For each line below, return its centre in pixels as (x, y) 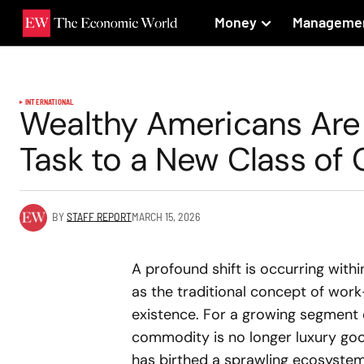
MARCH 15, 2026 (166, 216)
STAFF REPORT (99, 216)
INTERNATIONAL (50, 102)
